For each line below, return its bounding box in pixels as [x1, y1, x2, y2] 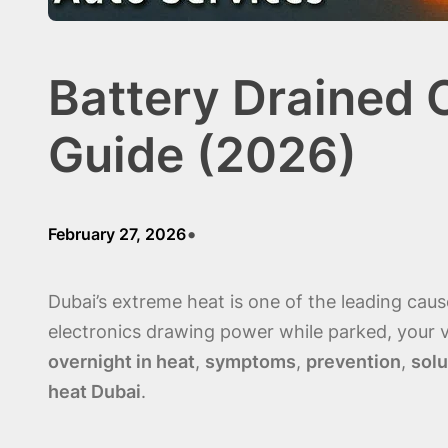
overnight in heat [48, 350, 195, 372]
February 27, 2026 [48, 223, 186, 244]
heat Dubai [48, 380, 141, 402]
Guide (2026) [48, 124, 357, 184]
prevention [306, 350, 401, 372]
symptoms [205, 350, 296, 372]
